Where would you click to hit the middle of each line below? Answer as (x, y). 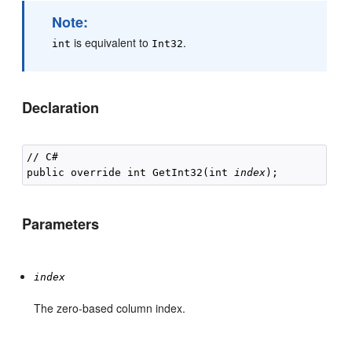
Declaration (61, 108)
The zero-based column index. (110, 308)
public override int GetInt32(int (131, 172)
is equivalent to (112, 42)
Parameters (61, 224)
